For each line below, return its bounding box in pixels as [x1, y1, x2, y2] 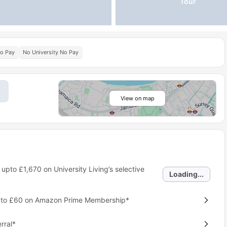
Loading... [169, 170, 204, 178]
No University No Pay [23, 49, 79, 56]
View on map [120, 95, 155, 102]
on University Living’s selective [41, 165, 144, 173]
